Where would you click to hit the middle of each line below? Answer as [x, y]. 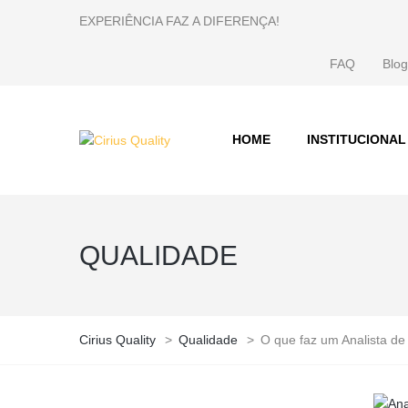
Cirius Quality [117, 340]
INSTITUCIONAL [356, 139]
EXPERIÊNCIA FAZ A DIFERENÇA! [179, 21]
